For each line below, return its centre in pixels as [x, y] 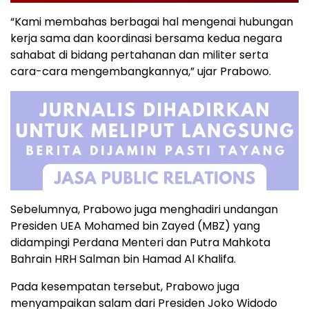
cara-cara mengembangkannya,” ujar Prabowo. [141, 71]
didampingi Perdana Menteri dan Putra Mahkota [140, 242]
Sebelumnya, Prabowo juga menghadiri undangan [144, 209]
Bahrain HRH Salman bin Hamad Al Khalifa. [123, 259]
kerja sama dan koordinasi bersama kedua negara [146, 38]
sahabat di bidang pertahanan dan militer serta [139, 54]
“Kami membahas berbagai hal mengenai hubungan [152, 21]
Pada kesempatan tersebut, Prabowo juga [125, 286]
